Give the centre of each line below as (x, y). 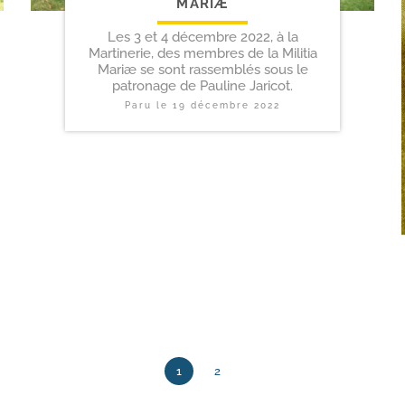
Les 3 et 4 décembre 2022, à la (202, 37)
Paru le (149, 105)
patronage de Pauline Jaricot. (202, 85)
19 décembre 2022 (226, 105)
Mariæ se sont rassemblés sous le (202, 69)
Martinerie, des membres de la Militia (202, 53)
